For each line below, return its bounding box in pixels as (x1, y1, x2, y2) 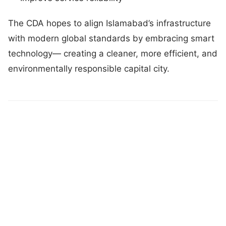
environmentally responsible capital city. (8, 63, 172, 74)
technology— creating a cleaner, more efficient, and (8, 48, 217, 59)
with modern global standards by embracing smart (8, 33, 214, 43)
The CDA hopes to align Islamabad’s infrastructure (8, 18, 211, 28)
